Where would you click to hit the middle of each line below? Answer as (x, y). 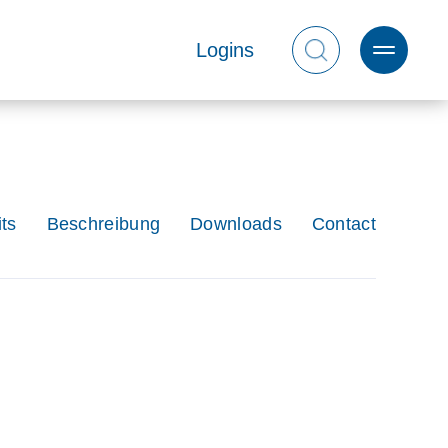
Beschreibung (103, 224)
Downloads (236, 224)
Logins (224, 49)
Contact (343, 224)
